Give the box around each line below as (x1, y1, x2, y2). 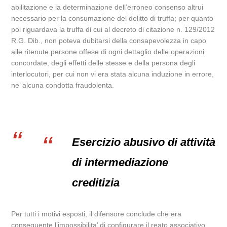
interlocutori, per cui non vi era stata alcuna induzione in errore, (11, 70, 214, 78)
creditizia (72, 176, 120, 189)
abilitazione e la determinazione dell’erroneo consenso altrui (11, 3, 204, 11)
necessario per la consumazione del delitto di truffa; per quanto (11, 14, 214, 22)
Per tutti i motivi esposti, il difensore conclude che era (11, 210, 182, 218)
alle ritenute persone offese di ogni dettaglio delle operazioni (11, 48, 205, 56)
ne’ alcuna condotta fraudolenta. (11, 81, 115, 89)
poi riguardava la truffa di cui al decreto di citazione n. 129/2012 (11, 25, 215, 33)
